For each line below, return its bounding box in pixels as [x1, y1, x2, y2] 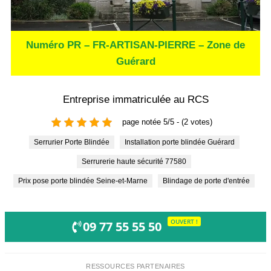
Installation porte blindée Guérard [126, 137, 235, 146]
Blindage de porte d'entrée [168, 176, 250, 185]
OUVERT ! [170, 217, 198, 226]
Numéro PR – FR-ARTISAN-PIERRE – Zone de [26, 39, 245, 51]
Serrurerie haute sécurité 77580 [87, 157, 186, 166]
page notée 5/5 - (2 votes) [122, 117, 212, 127]
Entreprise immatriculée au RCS [62, 93, 209, 105]
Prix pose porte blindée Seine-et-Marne [23, 176, 148, 185]
